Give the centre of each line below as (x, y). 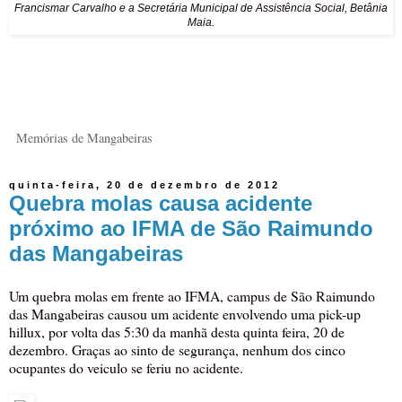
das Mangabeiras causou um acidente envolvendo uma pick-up (185, 314)
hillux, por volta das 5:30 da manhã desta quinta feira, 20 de (177, 332)
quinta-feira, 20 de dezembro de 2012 (144, 185)
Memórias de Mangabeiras (84, 137)
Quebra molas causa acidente (161, 203)
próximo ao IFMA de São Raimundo (191, 228)
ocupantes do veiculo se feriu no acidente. (126, 368)
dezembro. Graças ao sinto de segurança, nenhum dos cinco (177, 350)
